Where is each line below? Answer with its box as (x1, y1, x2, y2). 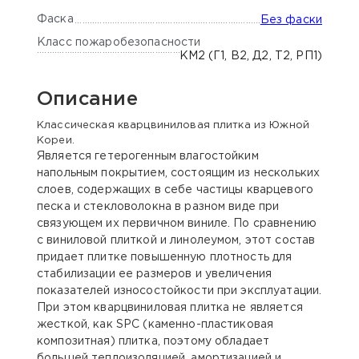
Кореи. (37, 135, 75, 145)
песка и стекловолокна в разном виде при (37, 201, 280, 212)
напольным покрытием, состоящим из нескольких (37, 167, 321, 178)
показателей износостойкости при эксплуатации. (37, 285, 322, 296)
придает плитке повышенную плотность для (37, 252, 292, 262)
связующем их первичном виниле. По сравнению (37, 218, 317, 228)
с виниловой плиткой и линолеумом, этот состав (37, 235, 316, 245)
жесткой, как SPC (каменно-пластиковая (37, 319, 274, 329)
